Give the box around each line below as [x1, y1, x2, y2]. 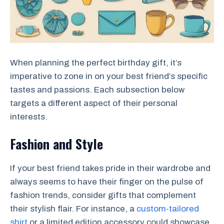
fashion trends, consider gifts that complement [10, 190, 196, 200]
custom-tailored [136, 204, 199, 214]
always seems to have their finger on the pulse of [10, 177, 203, 187]
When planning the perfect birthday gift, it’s [10, 57, 181, 67]
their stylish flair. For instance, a [10, 204, 136, 214]
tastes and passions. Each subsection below [10, 84, 184, 94]
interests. [10, 111, 47, 121]
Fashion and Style [10, 134, 103, 154]
